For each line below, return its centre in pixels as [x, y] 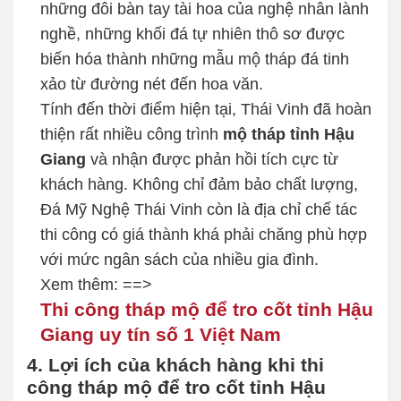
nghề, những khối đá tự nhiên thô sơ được [192, 34]
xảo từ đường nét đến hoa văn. [152, 84]
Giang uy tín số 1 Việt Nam [161, 334]
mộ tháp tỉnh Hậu [289, 134]
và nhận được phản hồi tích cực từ [212, 159]
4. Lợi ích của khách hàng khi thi [175, 364]
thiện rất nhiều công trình [132, 134]
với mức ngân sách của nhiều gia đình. [179, 259]
